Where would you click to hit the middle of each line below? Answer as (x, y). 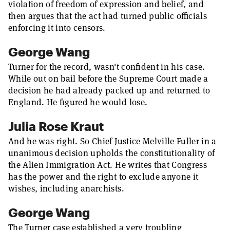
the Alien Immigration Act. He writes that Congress (108, 165)
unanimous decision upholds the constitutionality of (112, 153)
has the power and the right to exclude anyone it (103, 177)
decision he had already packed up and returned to (109, 90)
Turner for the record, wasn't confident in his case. (107, 67)
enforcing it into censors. (57, 28)
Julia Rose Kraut (56, 126)
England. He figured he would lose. (78, 102)
